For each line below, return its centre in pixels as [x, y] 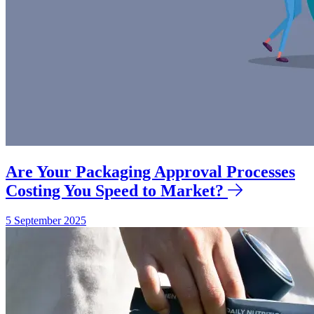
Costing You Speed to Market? [115, 191]
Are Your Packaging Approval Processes [150, 172]
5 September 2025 [46, 221]
